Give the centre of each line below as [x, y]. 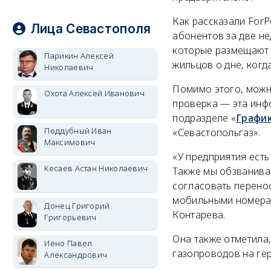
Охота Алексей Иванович [95, 93]
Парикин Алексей [79, 56]
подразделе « [204, 118]
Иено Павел [68, 243]
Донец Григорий [77, 206]
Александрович [76, 255]
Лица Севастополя [91, 29]
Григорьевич [70, 217]
